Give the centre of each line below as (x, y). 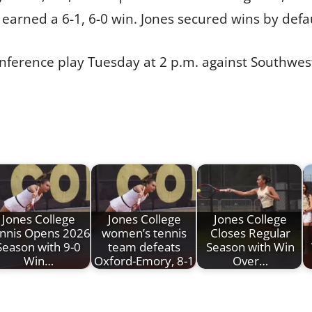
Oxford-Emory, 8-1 (144, 261)
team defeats (144, 247)
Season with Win (250, 247)
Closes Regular (250, 233)
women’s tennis (144, 233)
